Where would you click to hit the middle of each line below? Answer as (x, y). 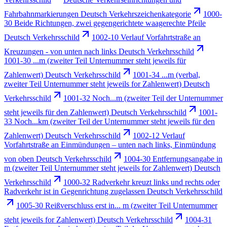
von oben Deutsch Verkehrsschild (58, 159)
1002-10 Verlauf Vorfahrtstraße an (146, 37)
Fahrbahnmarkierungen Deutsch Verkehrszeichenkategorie (98, 14)
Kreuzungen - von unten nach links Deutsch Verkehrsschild (99, 51)
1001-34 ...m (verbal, (166, 74)
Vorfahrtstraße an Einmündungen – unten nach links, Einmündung (110, 144)
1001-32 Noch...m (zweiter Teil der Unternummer (143, 98)
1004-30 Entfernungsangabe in (173, 159)
